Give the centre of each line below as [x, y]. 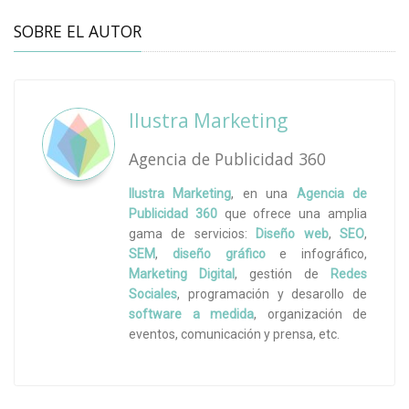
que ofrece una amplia [292, 214]
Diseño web [292, 234]
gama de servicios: [193, 234]
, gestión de [283, 274]
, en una [264, 194]
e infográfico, [316, 254]
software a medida [191, 315]
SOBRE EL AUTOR [78, 31]
